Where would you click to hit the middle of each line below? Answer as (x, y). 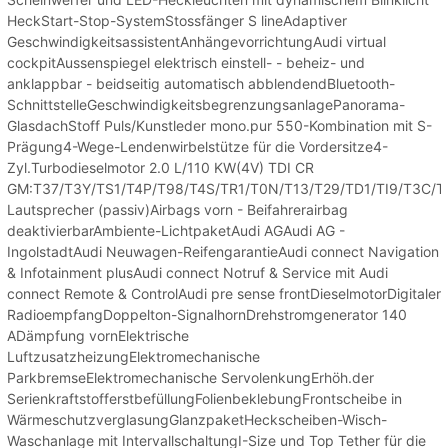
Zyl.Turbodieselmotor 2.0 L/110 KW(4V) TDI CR (160, 167)
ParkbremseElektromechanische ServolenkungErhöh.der (190, 377)
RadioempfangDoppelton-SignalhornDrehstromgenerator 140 (207, 314)
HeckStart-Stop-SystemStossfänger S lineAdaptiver (177, 20)
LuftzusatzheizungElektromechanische (133, 356)
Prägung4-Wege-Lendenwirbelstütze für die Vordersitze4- (197, 146)
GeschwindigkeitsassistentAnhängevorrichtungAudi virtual (196, 41)
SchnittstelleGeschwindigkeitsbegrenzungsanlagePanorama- (206, 104)
